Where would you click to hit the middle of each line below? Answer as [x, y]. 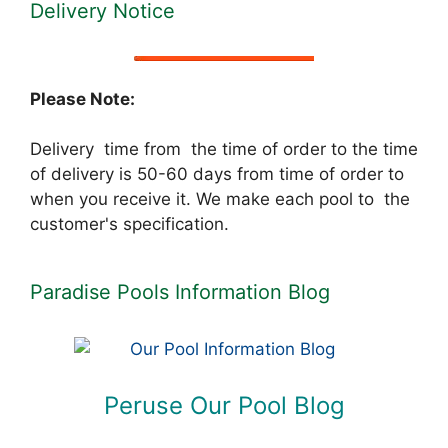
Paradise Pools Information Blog [180, 292]
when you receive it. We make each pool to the [220, 199]
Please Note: [82, 98]
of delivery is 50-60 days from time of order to [217, 174]
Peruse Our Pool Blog [224, 405]
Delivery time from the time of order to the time [224, 149]
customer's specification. [129, 224]
